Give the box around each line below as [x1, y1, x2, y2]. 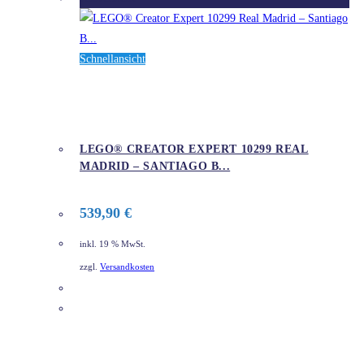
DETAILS [92, 302, 141, 314]
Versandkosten [100, 262, 154, 272]
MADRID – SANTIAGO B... [80, 160, 231, 173]
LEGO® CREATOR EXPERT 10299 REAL [80, 143, 309, 156]
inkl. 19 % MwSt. [80, 239, 145, 249]
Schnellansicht [80, 52, 145, 65]
